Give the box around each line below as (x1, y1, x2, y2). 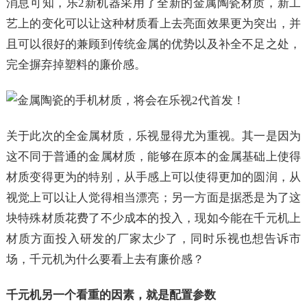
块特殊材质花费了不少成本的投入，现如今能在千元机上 (5, 212, 302, 225)
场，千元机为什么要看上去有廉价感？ (5, 253, 204, 266)
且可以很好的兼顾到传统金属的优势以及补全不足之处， (5, 38, 302, 51)
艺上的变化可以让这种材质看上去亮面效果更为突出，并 (5, 17, 302, 30)
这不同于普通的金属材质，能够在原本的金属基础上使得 (5, 150, 302, 163)
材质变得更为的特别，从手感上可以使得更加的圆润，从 (5, 171, 302, 184)
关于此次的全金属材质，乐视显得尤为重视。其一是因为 (5, 130, 302, 143)
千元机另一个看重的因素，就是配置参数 (5, 288, 216, 302)
